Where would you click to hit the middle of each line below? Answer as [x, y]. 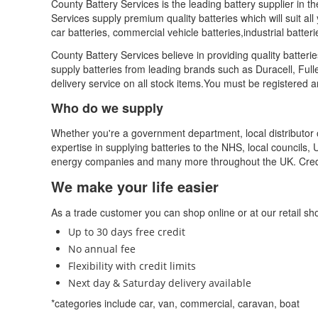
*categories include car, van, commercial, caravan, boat [175, 303]
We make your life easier [135, 186]
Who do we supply [107, 108]
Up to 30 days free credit [127, 232]
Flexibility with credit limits [132, 266]
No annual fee [102, 249]
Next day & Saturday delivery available [160, 283]
